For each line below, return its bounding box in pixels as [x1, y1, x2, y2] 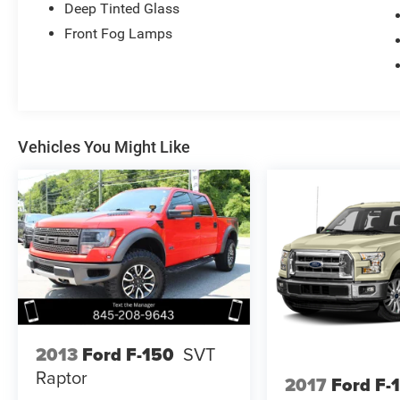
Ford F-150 [82, 341, 174, 369]
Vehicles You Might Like [18, 137, 190, 157]
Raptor [36, 364, 87, 391]
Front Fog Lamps [64, 25, 173, 43]
